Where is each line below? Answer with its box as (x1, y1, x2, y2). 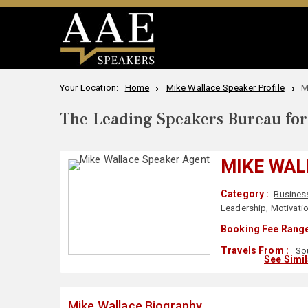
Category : (220, 188, 269, 199)
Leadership (220, 203, 267, 213)
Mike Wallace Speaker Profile (166, 82, 285, 93)
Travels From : (220, 245, 289, 256)
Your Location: (60, 82, 123, 93)
